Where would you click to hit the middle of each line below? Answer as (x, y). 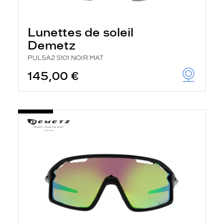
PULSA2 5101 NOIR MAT (65, 58)
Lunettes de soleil (80, 32)
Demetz (51, 45)
